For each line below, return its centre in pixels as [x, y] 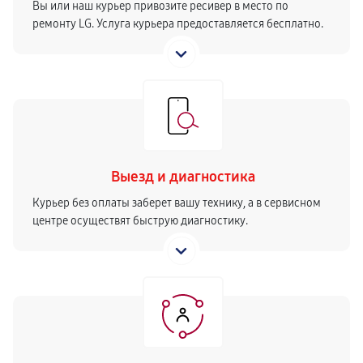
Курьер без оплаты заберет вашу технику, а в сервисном [177, 203]
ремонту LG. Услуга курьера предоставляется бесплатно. [178, 24]
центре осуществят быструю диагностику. [140, 221]
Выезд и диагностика [183, 177]
